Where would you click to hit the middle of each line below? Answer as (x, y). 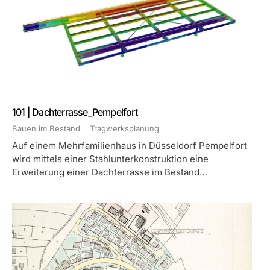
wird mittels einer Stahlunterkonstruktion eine (110, 159)
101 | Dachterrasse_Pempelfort (75, 112)
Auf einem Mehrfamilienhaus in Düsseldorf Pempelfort (130, 146)
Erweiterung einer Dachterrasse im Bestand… (110, 172)
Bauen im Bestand (46, 128)
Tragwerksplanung (124, 128)
